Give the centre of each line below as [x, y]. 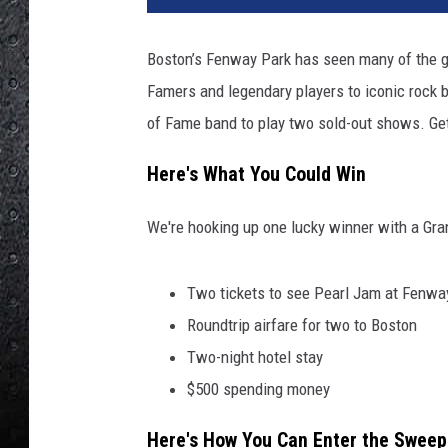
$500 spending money [258, 388]
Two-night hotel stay [255, 356]
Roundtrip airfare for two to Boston [302, 324]
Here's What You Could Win [256, 174]
